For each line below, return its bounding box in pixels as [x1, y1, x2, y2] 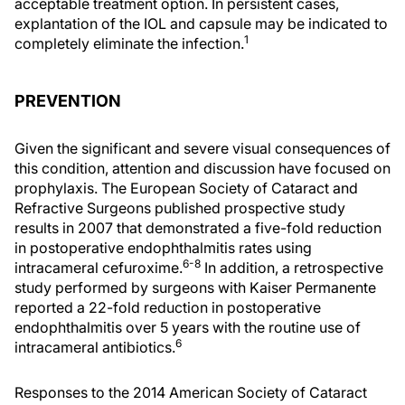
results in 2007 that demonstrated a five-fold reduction [14, 218, 381, 237]
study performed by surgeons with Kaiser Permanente [14, 278, 376, 297]
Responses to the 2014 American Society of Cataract [14, 382, 367, 401]
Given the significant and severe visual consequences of [14, 138, 391, 157]
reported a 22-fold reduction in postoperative [14, 297, 321, 316]
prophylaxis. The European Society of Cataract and [14, 178, 358, 197]
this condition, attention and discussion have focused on [14, 158, 391, 177]
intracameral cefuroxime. [14, 258, 183, 277]
